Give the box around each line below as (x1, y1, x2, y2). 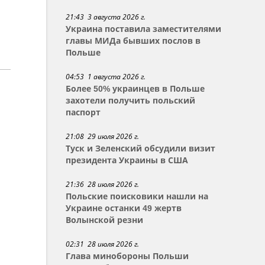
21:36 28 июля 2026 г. (66, 179, 140, 189)
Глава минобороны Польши (66, 251, 189, 261)
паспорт (66, 108, 101, 117)
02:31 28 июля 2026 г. (66, 239, 140, 249)
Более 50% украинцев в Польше (66, 84, 205, 93)
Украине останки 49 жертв (66, 203, 182, 213)
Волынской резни (66, 215, 144, 225)
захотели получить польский (66, 96, 196, 105)
